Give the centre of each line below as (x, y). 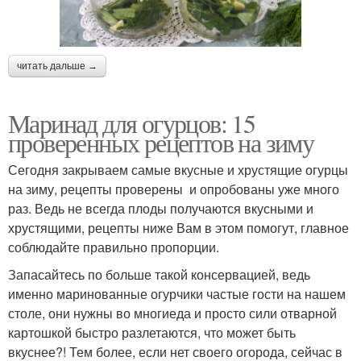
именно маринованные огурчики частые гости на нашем (177, 293)
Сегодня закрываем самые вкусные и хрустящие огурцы (178, 169)
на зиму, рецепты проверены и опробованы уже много (174, 189)
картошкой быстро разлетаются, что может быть (152, 332)
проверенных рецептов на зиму (161, 142)
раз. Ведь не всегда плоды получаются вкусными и (161, 208)
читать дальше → (57, 66)
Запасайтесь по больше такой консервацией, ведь (159, 274)
